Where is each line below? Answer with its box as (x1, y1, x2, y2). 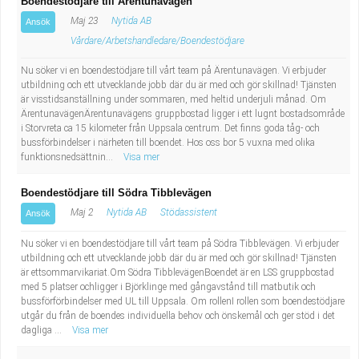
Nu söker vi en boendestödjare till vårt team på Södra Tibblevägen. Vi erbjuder (21, 238, 339, 249)
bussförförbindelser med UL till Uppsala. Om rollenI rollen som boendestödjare (21, 296, 345, 307)
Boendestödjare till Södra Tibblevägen (21, 187, 212, 199)
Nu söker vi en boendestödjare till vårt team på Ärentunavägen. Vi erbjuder (21, 65, 326, 76)
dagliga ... (21, 325, 64, 336)
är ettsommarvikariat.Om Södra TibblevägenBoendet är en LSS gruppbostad (21, 267, 334, 278)
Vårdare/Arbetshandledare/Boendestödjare (71, 35, 244, 46)
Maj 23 (68, 15, 98, 26)
